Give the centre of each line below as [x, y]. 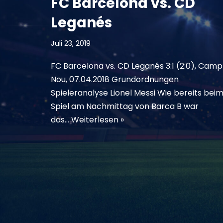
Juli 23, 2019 [71, 43]
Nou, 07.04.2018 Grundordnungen [115, 79]
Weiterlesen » [98, 119]
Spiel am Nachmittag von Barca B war [125, 106]
